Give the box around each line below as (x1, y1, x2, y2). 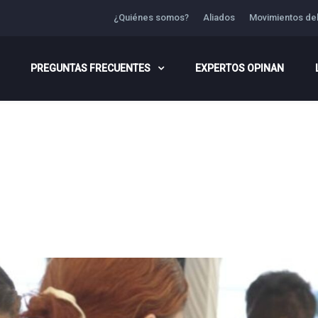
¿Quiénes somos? (114, 12, 189, 23)
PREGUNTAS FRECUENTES (31, 62, 150, 74)
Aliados (203, 12, 235, 23)
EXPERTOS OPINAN (195, 62, 284, 74)
